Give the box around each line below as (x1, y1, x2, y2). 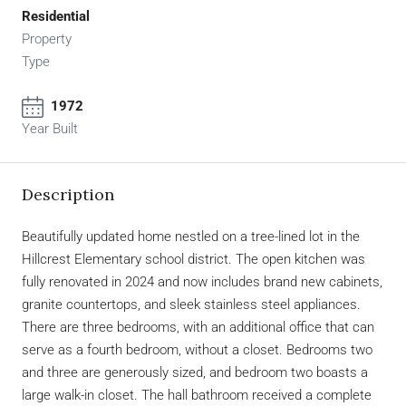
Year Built (22, 121, 78, 138)
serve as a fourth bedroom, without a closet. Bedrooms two (22, 342, 372, 359)
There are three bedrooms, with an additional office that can (22, 319, 374, 336)
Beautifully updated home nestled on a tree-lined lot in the (22, 228, 360, 246)
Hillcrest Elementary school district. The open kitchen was (22, 251, 365, 268)
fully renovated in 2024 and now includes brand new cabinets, (22, 274, 382, 291)
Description (22, 184, 114, 206)
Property (22, 31, 72, 48)
